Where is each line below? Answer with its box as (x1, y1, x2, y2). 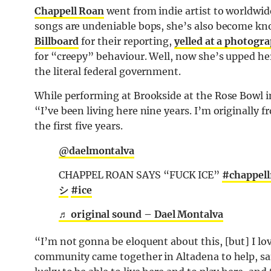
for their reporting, (79, 35, 175, 48)
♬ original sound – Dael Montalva (59, 208, 223, 221)
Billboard (34, 35, 79, 48)
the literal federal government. (34, 65, 181, 78)
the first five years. (34, 120, 123, 132)
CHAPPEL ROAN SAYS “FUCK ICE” (59, 169, 223, 181)
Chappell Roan (34, 5, 105, 18)
